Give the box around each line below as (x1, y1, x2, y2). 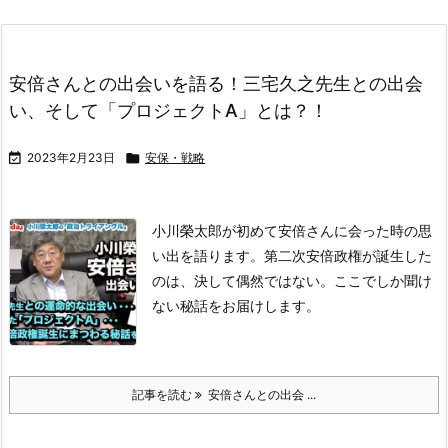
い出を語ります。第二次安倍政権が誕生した (152, 247, 432, 265)
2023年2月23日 (27, 150, 115, 166)
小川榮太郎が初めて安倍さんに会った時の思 (152, 222, 432, 240)
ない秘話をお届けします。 (152, 297, 320, 315)
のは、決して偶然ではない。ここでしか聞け (152, 272, 432, 290)
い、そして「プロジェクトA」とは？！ (9, 100, 328, 122)
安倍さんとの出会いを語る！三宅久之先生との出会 (9, 73, 423, 95)
